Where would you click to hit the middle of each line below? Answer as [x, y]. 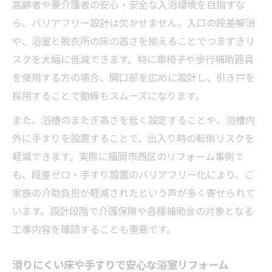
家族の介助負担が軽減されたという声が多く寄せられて [134, 192]
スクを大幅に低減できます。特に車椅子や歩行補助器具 [133, 59]
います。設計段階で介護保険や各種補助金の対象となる [133, 210]
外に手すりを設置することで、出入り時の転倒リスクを [133, 138]
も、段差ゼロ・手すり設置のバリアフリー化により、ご [133, 174]
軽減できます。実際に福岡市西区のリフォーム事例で [128, 156]
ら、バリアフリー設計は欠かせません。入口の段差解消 [134, 22]
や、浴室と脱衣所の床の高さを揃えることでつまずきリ [134, 40]
